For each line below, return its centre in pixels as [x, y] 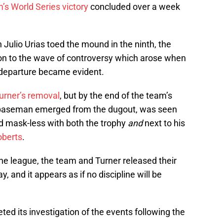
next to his [165, 123]
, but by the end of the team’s [116, 96]
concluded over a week [134, 7]
